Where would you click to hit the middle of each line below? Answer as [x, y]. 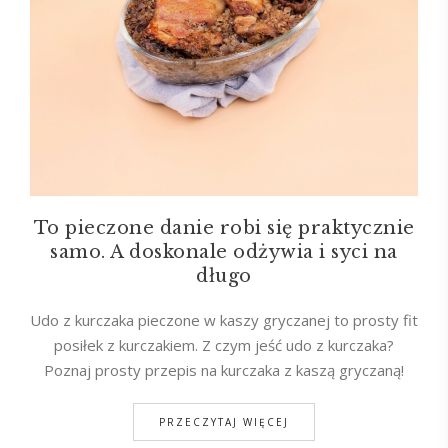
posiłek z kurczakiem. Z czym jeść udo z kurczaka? [224, 344]
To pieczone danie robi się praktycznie [224, 227]
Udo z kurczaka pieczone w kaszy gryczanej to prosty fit [224, 319]
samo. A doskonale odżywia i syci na [224, 251]
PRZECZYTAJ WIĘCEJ [224, 421]
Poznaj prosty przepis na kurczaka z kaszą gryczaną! [224, 369]
